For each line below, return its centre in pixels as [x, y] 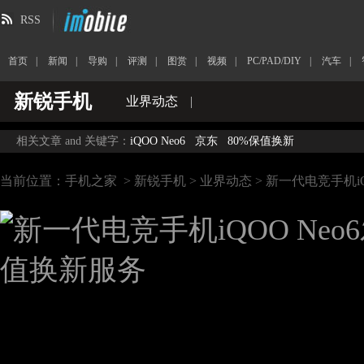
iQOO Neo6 [158, 141]
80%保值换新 [261, 141]
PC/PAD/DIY [274, 61]
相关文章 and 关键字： [73, 141]
